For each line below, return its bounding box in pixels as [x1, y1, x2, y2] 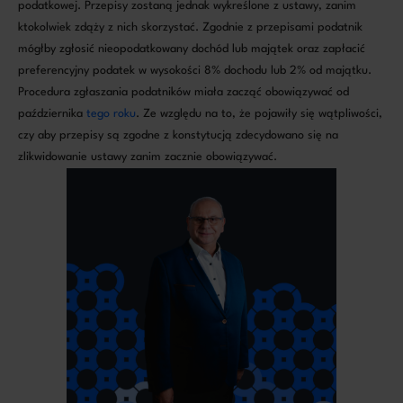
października [18, 108, 86, 121]
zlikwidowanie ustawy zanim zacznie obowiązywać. [18, 151, 277, 164]
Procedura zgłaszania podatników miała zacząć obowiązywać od [18, 86, 349, 99]
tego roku [86, 108, 136, 121]
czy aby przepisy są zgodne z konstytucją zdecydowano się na [18, 130, 338, 142]
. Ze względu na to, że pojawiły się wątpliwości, [136, 108, 382, 121]
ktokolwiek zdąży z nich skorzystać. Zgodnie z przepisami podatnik [18, 22, 363, 34]
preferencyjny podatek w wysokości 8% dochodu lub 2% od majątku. [18, 65, 372, 77]
